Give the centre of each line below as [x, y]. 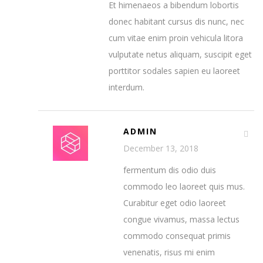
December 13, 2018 [161, 148]
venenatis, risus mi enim [169, 252]
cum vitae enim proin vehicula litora [176, 38]
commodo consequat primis [177, 236]
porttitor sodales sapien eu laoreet [174, 71]
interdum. [127, 87]
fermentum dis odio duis [170, 170]
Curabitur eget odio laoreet [175, 203]
